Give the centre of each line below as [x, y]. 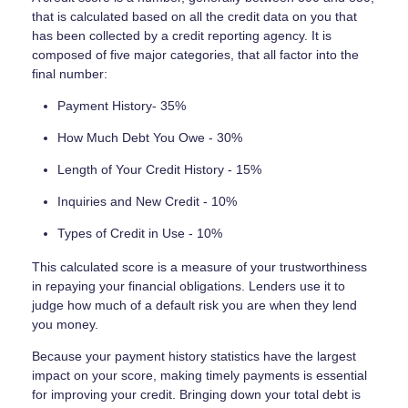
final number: [71, 73]
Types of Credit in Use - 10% [140, 233]
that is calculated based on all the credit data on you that [194, 16]
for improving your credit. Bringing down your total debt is [196, 395]
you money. [67, 325]
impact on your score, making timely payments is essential [199, 376]
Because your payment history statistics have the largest [194, 357]
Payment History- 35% [122, 105]
